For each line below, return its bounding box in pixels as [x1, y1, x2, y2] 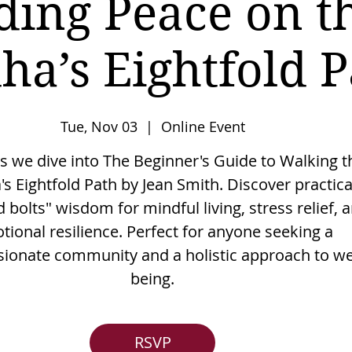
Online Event [160, 117, 245, 137]
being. [130, 268, 174, 290]
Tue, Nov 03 [60, 117, 137, 137]
